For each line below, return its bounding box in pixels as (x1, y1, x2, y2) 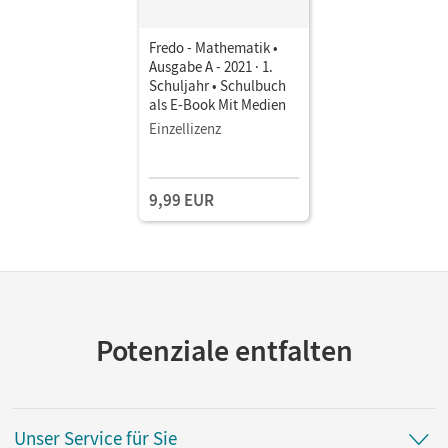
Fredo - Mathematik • (149, 37, 278, 57)
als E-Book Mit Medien (149, 94, 286, 114)
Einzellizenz (149, 118, 221, 138)
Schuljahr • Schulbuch (149, 75, 286, 95)
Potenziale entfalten (95, 330, 353, 369)
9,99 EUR (149, 188, 214, 211)
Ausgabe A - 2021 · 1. (149, 56, 273, 76)
